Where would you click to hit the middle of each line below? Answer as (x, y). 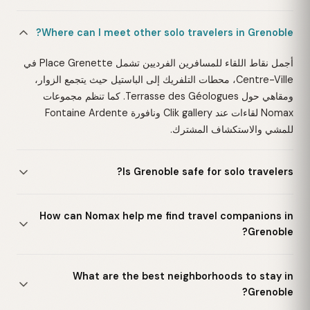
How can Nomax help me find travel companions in (166, 216)
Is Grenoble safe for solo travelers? (208, 172)
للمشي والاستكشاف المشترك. (232, 129)
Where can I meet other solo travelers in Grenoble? (167, 32)
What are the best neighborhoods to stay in (183, 276)
